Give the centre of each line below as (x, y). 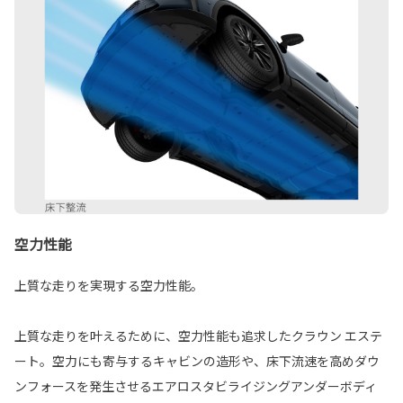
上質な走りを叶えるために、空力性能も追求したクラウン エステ (198, 336)
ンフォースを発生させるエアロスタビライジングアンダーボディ (196, 386)
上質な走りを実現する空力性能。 (109, 286)
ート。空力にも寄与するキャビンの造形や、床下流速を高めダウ (197, 361)
